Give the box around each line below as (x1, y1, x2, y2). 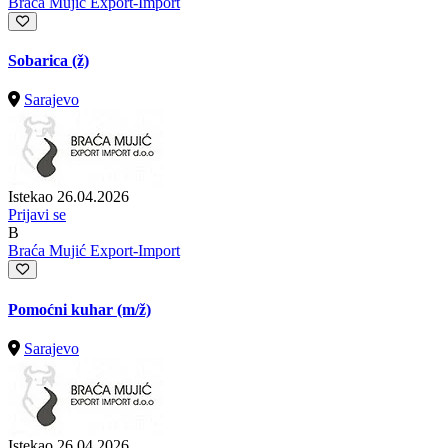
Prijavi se (8, 206, 66, 224)
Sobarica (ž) (8, 52, 89, 70)
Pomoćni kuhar (8, 300, 117, 318)
